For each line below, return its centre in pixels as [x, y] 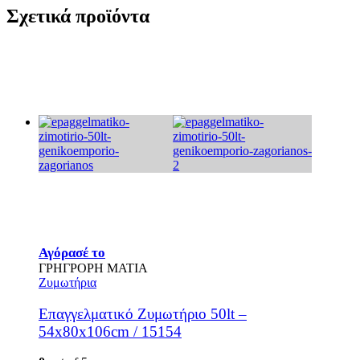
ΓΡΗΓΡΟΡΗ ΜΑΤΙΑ [93, 268]
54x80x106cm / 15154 [110, 331]
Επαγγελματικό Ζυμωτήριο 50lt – [143, 313]
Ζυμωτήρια [67, 282]
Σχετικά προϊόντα [78, 16]
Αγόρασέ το [72, 253]
